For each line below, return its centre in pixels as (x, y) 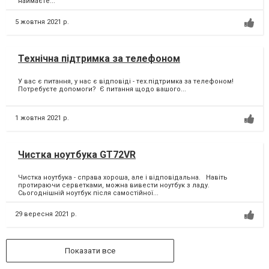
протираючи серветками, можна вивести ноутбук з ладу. (116, 186)
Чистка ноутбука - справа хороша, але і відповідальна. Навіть (123, 178)
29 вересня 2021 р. (46, 214)
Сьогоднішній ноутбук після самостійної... (88, 193)
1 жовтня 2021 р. (42, 118)
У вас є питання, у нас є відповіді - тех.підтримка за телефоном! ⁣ (127, 82)
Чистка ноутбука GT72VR (77, 154)
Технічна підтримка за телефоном (99, 58)
